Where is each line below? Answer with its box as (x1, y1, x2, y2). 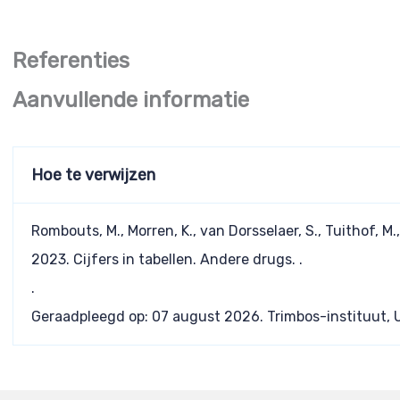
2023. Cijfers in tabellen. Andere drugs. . (31, 251, 304, 269)
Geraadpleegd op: (31, 308, 153, 326)
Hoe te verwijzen (31, 165, 156, 186)
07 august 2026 (152, 308, 261, 326)
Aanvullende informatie (12, 87, 250, 113)
